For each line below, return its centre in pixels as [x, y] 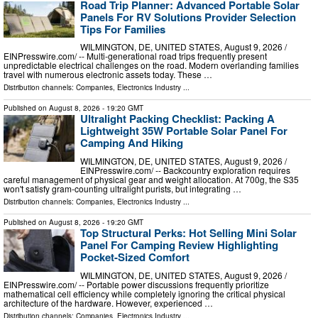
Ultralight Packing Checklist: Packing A [177, 119]
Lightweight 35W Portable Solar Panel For [184, 131]
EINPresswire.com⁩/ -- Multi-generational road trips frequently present [135, 56]
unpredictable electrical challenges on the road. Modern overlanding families [151, 65]
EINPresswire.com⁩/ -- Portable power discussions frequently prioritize [136, 284]
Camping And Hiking [132, 143]
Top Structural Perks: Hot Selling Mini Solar [188, 233]
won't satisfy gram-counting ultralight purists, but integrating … [122, 189]
